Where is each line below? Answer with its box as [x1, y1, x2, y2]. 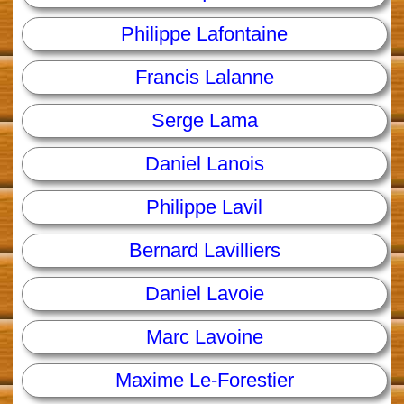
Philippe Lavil [146, 196, 263, 219]
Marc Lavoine [145, 326, 263, 349]
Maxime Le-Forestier [115, 369, 294, 392]
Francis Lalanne [134, 66, 274, 89]
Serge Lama [151, 109, 258, 133]
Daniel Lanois [144, 152, 264, 176]
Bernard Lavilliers [128, 239, 280, 262]
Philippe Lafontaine [121, 23, 289, 46]
